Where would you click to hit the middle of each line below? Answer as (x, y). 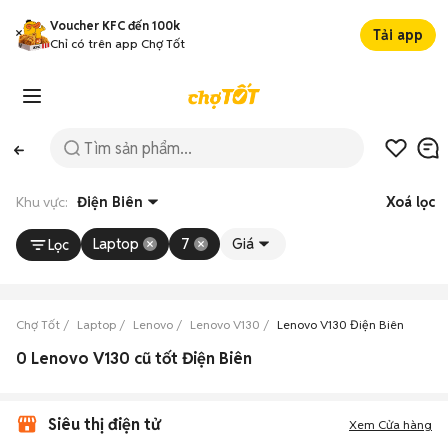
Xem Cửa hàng (390, 424)
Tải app (398, 35)
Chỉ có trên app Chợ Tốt (117, 43)
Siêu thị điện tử (104, 424)
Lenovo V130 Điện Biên (340, 324)
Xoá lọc (410, 202)
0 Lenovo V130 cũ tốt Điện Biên (134, 358)
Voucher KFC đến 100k (115, 25)
